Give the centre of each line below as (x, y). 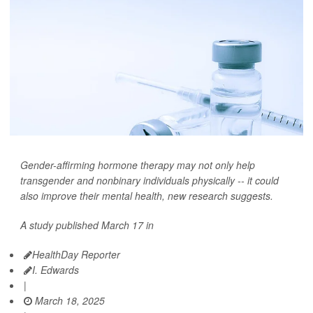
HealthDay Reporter (76, 255)
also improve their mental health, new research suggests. (147, 196)
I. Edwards (56, 270)
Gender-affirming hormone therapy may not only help (138, 165)
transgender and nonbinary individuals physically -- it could (150, 181)
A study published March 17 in (87, 225)
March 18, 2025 (68, 301)
